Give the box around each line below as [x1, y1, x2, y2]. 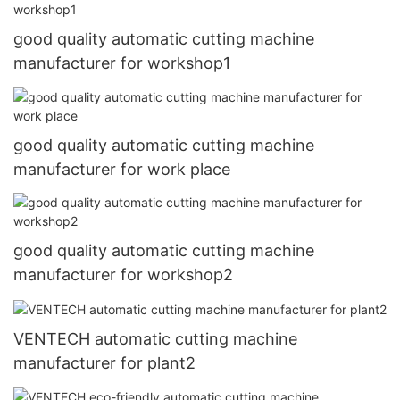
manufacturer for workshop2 [13, 265, 233, 285]
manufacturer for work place [13, 159, 230, 179]
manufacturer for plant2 [13, 354, 196, 373]
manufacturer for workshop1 [13, 54, 230, 73]
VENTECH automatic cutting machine [13, 329, 297, 349]
